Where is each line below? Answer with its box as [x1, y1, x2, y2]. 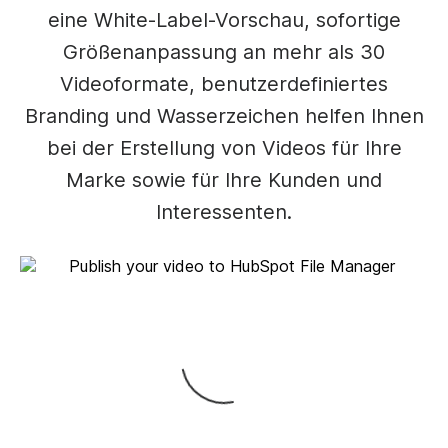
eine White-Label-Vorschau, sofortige [47, 8, 401, 32]
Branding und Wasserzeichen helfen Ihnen [24, 104, 424, 128]
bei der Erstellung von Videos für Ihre [46, 136, 402, 160]
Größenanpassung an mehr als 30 [63, 40, 385, 64]
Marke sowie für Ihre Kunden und [66, 168, 382, 192]
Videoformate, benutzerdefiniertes [60, 72, 388, 96]
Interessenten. [156, 200, 292, 224]
